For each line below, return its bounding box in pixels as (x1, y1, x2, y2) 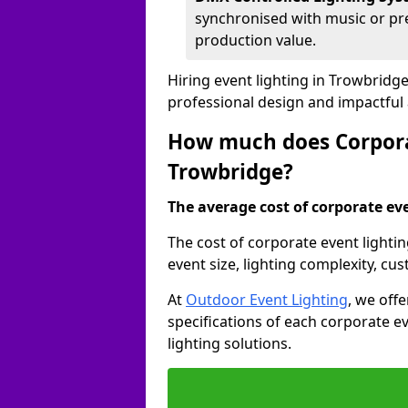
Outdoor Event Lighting (186, 290, 348, 310)
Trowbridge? (168, 158, 293, 186)
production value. (195, 30, 316, 50)
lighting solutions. (168, 333, 291, 353)
